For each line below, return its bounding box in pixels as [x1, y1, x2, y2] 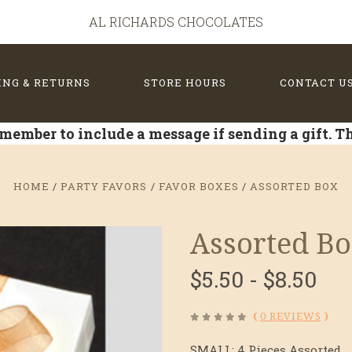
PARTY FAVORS [60, 179, 148, 193]
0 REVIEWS [259, 310, 321, 322]
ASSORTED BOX [249, 179, 339, 193]
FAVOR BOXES [158, 179, 239, 193]
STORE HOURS [143, 75, 226, 90]
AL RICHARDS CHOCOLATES [89, 13, 263, 30]
